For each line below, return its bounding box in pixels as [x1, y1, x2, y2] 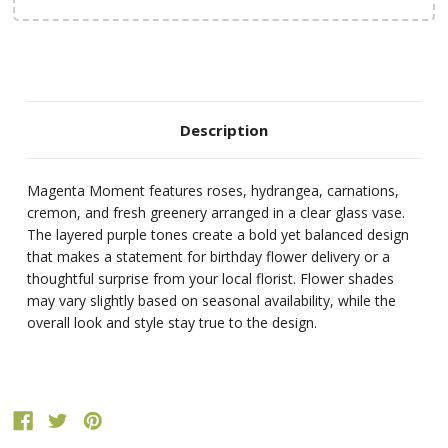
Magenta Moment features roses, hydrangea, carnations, [27, 181, 400, 201]
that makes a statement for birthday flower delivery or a [27, 247, 391, 267]
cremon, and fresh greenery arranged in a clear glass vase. [27, 203, 406, 223]
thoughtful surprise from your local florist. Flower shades [27, 269, 395, 289]
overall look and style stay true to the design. [27, 313, 318, 333]
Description [180, 120, 268, 141]
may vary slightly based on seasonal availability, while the [27, 291, 397, 311]
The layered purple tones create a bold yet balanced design [27, 225, 410, 245]
